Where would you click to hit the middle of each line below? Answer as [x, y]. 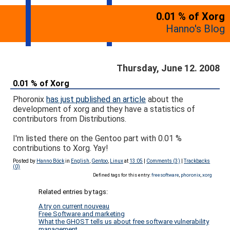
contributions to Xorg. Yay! [61, 148]
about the [165, 99]
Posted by [25, 161]
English [80, 161]
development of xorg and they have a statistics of [104, 109]
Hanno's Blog [195, 29]
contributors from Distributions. [70, 119]
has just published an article [96, 99]
